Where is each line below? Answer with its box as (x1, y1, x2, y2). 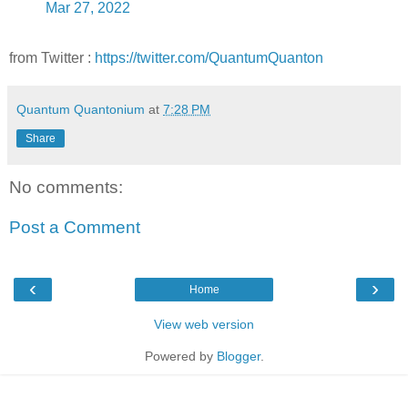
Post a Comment (9, 218, 140, 238)
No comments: (9, 178, 123, 198)
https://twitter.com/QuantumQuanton (95, 50, 323, 66)
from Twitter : (9, 50, 95, 66)
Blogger (216, 349, 260, 364)
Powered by (144, 349, 217, 364)
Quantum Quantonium (16, 102, 145, 117)
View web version (154, 317, 254, 332)
